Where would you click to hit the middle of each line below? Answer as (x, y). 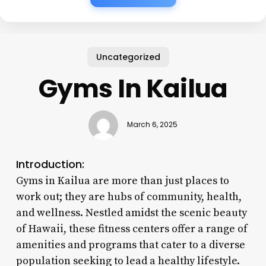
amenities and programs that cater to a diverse (130, 245)
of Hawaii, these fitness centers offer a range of (132, 229)
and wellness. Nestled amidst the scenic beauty (131, 213)
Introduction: (50, 164)
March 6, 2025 (152, 125)
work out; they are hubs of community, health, (129, 197)
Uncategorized (129, 57)
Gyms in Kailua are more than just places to (122, 180)
